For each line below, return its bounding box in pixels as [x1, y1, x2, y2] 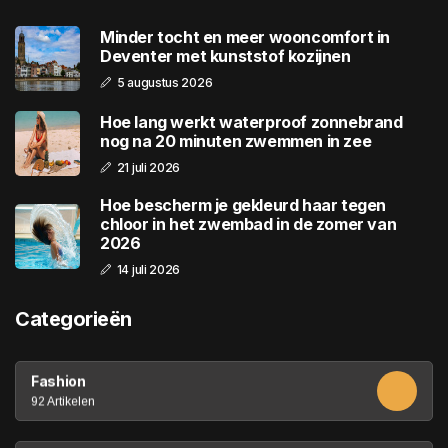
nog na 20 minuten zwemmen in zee [100, 130, 372, 151]
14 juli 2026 [116, 262, 181, 278]
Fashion [31, 372, 86, 390]
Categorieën [15, 307, 132, 332]
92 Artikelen [31, 394, 95, 409]
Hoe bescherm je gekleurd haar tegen [100, 195, 386, 216]
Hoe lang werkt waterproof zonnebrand [100, 111, 403, 132]
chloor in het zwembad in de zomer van [100, 214, 397, 235]
